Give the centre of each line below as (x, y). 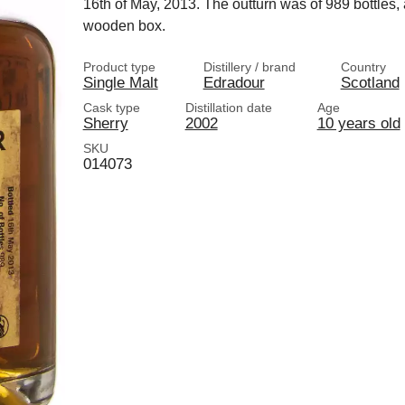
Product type (119, 67)
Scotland (370, 82)
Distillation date (228, 108)
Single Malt (120, 82)
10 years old (358, 123)
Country (363, 67)
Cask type (111, 108)
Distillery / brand (249, 67)
